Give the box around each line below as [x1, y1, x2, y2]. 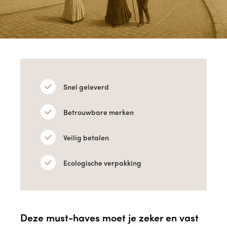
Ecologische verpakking [63, 157, 141, 168]
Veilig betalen [63, 132, 109, 142]
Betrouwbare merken [63, 106, 134, 117]
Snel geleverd [63, 81, 109, 92]
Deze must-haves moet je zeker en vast [20, 210, 199, 225]
